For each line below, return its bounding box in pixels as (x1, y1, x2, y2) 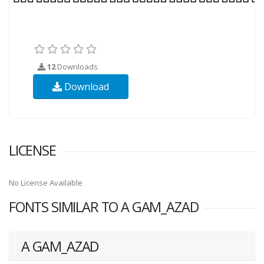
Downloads (55, 61, 98, 72)
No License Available (9, 177, 82, 188)
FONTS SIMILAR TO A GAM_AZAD (9, 197, 199, 216)
